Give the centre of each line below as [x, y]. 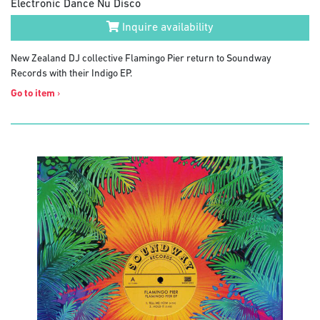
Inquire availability [166, 27]
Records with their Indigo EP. [71, 74]
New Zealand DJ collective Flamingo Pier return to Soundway [141, 59]
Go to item [33, 94]
